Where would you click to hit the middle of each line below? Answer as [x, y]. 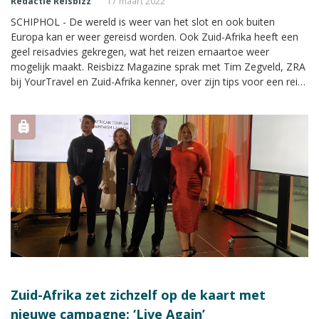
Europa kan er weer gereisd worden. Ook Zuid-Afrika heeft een [155, 36]
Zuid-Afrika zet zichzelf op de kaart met [138, 294]
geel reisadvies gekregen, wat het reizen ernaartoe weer [140, 51]
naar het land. [42, 96]
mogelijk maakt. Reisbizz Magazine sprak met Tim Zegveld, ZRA [158, 66]
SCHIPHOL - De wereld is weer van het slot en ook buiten [143, 21]
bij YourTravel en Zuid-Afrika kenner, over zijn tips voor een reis [157, 81]
